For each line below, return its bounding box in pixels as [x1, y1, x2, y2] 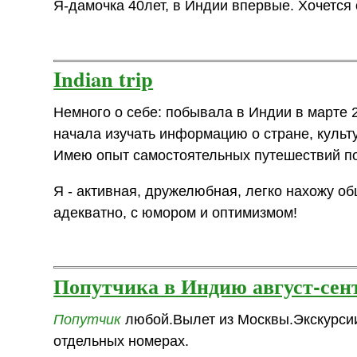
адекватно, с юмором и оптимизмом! [53, 204, 298, 221]
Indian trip [53, 63, 154, 95]
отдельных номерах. [53, 332, 190, 349]
